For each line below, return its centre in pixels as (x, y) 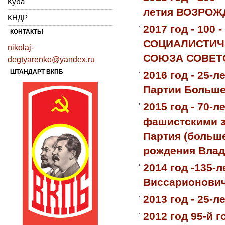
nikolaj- (21, 47)
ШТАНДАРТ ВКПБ (37, 72)
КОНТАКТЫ (27, 31)
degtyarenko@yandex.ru (51, 59)
